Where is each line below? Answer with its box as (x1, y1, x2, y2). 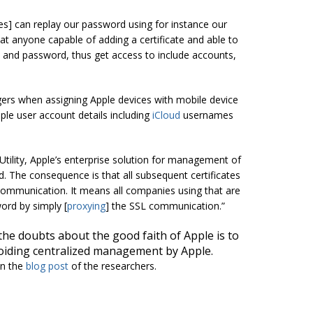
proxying (67, 199, 105, 213)
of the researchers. (68, 259, 156, 273)
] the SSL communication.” (105, 199, 225, 213)
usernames (180, 108, 233, 122)
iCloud (152, 108, 180, 122)
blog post (26, 259, 68, 273)
